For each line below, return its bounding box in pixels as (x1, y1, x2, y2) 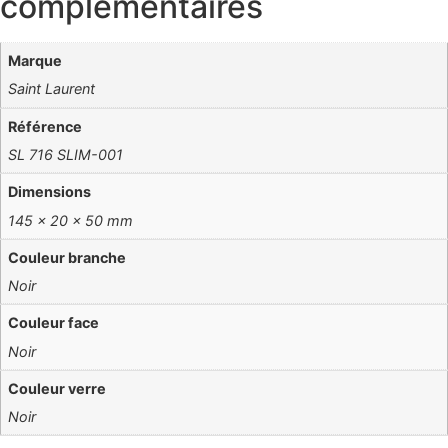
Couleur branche (8, 248, 127, 266)
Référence (8, 117, 83, 135)
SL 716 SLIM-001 (8, 145, 124, 163)
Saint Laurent (8, 80, 96, 98)
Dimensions (8, 183, 92, 201)
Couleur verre (8, 380, 107, 397)
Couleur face (8, 314, 100, 332)
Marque (8, 52, 63, 70)
